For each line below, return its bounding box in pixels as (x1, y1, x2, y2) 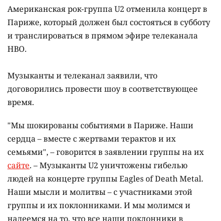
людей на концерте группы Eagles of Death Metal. (7, 173, 203, 184)
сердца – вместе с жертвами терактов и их (7, 133, 176, 145)
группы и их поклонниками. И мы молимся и (7, 200, 190, 211)
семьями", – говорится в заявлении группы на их (7, 147, 204, 158)
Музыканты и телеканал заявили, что (7, 70, 157, 81)
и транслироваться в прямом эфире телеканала (7, 30, 198, 41)
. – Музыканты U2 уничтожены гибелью (30, 160, 187, 171)
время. (7, 97, 34, 108)
